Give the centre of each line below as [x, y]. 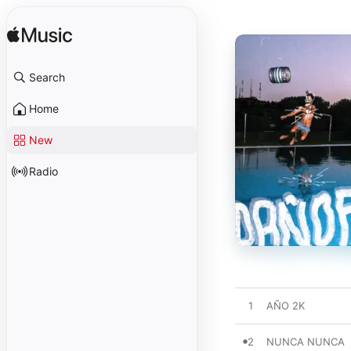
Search [47, 77]
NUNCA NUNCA [306, 342]
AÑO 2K [286, 306]
